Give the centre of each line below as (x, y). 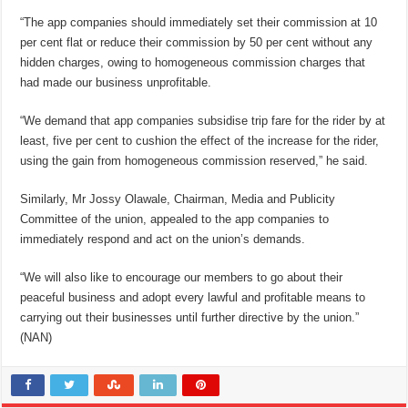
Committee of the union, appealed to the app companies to (175, 219)
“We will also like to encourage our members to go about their (182, 277)
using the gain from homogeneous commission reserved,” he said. (194, 160)
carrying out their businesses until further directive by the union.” (190, 317)
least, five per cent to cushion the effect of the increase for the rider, (200, 140)
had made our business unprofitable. (116, 82)
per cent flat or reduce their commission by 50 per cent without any (197, 42)
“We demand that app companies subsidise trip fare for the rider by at (203, 120)
